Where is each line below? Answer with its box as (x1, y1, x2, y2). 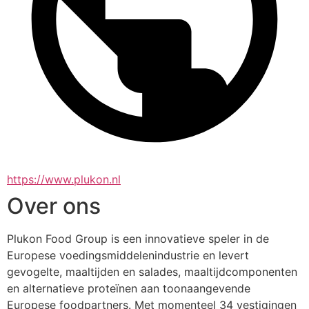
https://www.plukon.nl (7, 172, 121, 186)
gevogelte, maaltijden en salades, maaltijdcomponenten (7, 265, 297, 279)
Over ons (7, 192, 101, 219)
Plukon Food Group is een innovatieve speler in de (7, 232, 269, 246)
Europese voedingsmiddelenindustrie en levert (7, 248, 249, 262)
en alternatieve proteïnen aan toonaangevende (7, 281, 250, 295)
